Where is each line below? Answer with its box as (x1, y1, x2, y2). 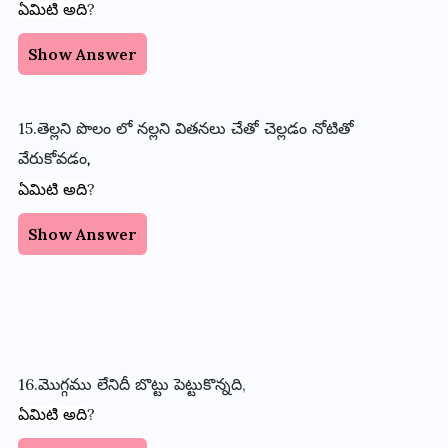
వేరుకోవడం (17, 148, 87, 168)
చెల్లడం (263, 118, 307, 138)
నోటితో (311, 118, 354, 138)
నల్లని (136, 118, 170, 138)
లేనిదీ (96, 374, 130, 394)
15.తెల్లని (17, 118, 71, 138)
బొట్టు (134, 374, 169, 394)
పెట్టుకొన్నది (173, 374, 242, 394)
